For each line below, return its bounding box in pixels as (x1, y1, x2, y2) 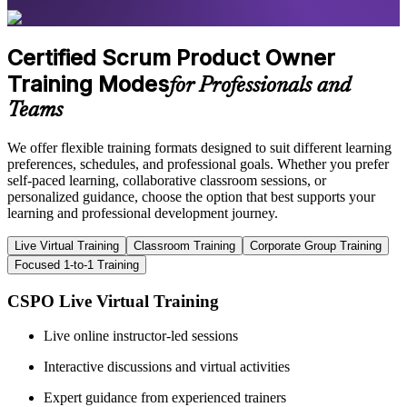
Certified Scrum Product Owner (7, 45, 335, 72)
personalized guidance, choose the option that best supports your (7, 188, 375, 204)
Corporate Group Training (250, 238, 382, 253)
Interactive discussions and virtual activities (44, 359, 290, 375)
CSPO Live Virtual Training (7, 291, 219, 311)
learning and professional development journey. (7, 204, 278, 221)
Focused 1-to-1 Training (15, 257, 139, 272)
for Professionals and (169, 75, 351, 98)
